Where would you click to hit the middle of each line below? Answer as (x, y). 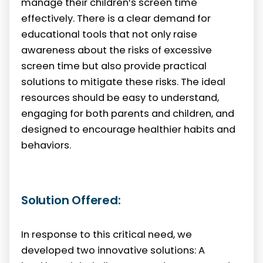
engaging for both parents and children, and (128, 113)
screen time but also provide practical (114, 66)
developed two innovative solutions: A (113, 251)
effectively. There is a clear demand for (116, 18)
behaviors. (46, 145)
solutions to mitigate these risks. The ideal (123, 82)
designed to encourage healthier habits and (128, 129)
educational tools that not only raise (109, 34)
